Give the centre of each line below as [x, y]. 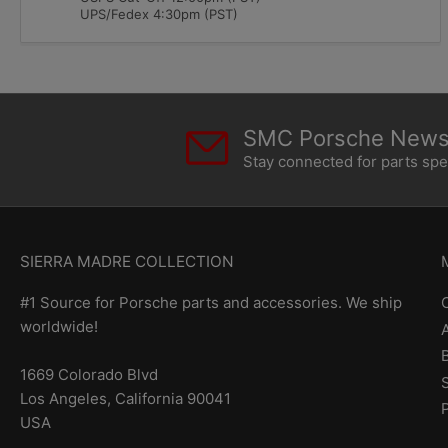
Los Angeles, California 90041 [125, 399]
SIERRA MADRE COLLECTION [127, 262]
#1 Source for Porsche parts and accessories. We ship [211, 303]
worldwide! [59, 327]
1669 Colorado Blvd [89, 375]
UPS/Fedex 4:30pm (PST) [159, 14]
